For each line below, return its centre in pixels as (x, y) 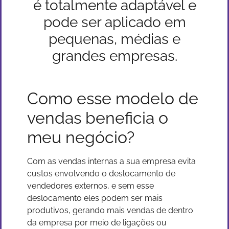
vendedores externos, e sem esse (90, 186)
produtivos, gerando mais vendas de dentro (110, 210)
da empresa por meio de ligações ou (97, 223)
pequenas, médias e (114, 39)
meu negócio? (81, 137)
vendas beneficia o (98, 118)
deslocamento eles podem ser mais (95, 198)
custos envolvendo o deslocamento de (101, 174)
